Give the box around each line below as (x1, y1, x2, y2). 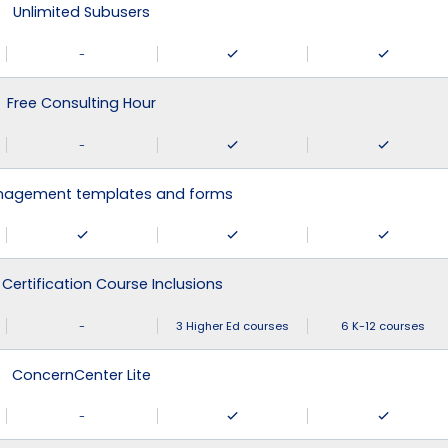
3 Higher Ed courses (176, 317, 289, 334)
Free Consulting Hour (7, 92, 156, 113)
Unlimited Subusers (13, 2, 150, 23)
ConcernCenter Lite (12, 364, 151, 385)
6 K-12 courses (341, 317, 425, 334)
